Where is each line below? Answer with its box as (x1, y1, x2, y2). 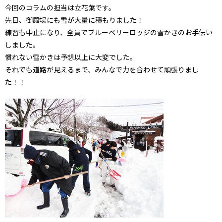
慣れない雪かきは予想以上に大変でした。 (5, 52, 137, 62)
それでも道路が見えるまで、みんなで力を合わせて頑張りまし (5, 64, 199, 74)
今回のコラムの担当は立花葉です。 (5, 2, 115, 12)
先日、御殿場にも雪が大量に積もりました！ (5, 14, 144, 25)
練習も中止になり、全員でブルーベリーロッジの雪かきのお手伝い (5, 27, 213, 37)
